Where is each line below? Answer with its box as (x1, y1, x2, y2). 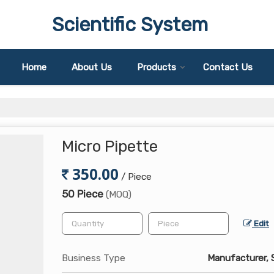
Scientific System (51, 13, 208, 36)
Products (137, 62, 176, 73)
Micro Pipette (62, 137, 158, 156)
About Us (72, 62, 112, 73)
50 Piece (62, 188, 106, 200)
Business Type (62, 253, 125, 264)
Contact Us (203, 62, 253, 73)
